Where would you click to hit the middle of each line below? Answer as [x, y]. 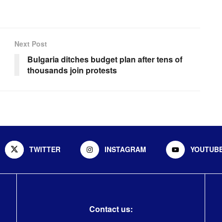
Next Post [31, 43]
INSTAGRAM [125, 149]
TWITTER [45, 149]
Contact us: [111, 209]
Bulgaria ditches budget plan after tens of [105, 59]
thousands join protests [72, 70]
